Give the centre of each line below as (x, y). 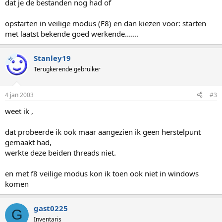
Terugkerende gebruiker (67, 69)
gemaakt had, (28, 142)
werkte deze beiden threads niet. (60, 152)
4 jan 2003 (19, 95)
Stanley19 (52, 58)
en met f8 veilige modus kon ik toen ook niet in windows (102, 173)
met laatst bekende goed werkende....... (72, 34)
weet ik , (19, 111)
